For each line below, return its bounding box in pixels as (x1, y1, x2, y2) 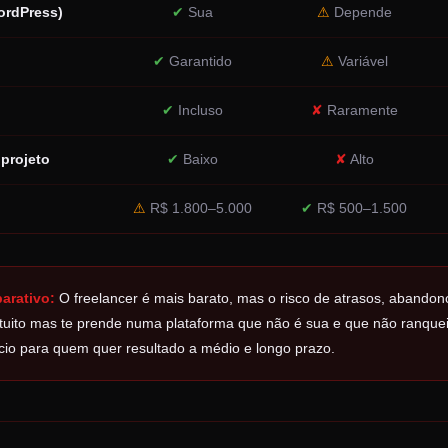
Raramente (322, 103, 398, 118)
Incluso (174, 103, 223, 118)
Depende (329, 5, 392, 20)
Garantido (165, 54, 232, 69)
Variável (333, 54, 388, 69)
